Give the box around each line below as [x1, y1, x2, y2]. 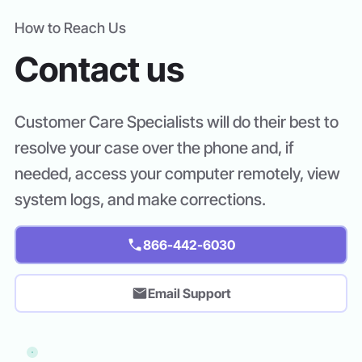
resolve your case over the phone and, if [15, 138, 294, 158]
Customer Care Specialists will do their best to [15, 112, 339, 132]
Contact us [15, 48, 184, 90]
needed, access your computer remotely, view [15, 164, 340, 183]
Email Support [147, 284, 231, 301]
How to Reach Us [15, 19, 126, 36]
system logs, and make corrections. [15, 190, 266, 209]
